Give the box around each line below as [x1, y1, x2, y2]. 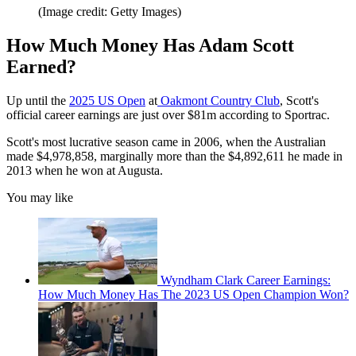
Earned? [6, 56, 76, 78]
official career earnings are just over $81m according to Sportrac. [6, 108, 330, 122]
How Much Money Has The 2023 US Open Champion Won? [38, 288, 349, 302]
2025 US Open [69, 94, 145, 108]
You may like [6, 191, 73, 205]
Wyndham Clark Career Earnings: [161, 273, 331, 288]
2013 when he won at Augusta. [6, 164, 163, 178]
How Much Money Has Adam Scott [6, 35, 294, 56]
